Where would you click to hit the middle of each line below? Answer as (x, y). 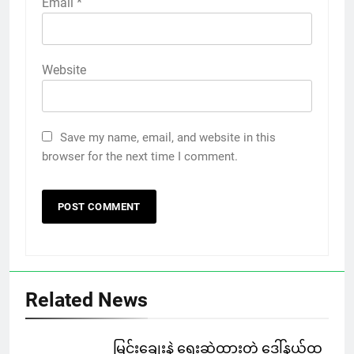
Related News (87, 299)
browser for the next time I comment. (140, 156)
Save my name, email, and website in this (168, 137)
